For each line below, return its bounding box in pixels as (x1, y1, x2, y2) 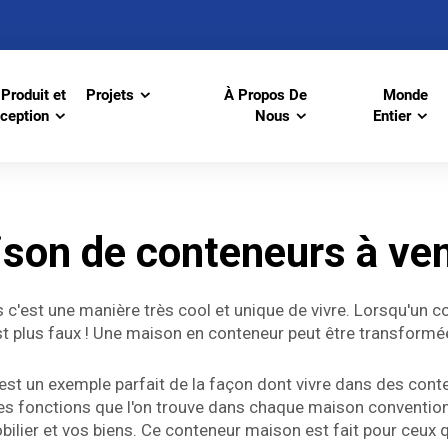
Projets (85, 86, 134, 104)
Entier (373, 107, 412, 125)
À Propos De (223, 86, 307, 104)
